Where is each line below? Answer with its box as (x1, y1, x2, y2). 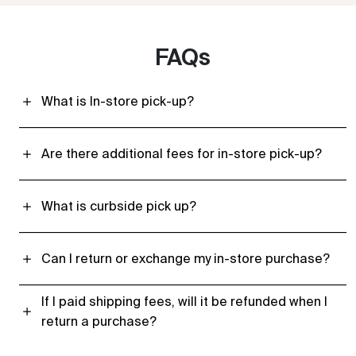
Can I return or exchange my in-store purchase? (41, 251, 330, 266)
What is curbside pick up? (41, 199, 196, 214)
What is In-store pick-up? (41, 94, 194, 109)
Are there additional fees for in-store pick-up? (41, 146, 322, 161)
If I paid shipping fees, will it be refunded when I (41, 293, 327, 308)
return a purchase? (41, 313, 157, 328)
